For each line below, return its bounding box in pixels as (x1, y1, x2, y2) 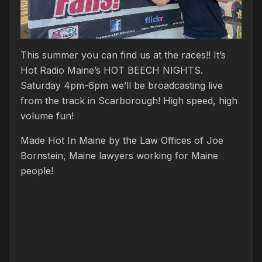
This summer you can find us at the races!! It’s (20, 49, 226, 61)
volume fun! (20, 110, 74, 122)
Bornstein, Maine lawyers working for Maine (20, 150, 218, 162)
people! (20, 165, 53, 177)
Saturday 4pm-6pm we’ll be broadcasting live (20, 80, 223, 92)
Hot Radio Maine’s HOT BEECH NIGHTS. (20, 64, 203, 77)
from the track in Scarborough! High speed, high (20, 95, 237, 107)
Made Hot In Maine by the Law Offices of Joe (20, 135, 223, 147)
